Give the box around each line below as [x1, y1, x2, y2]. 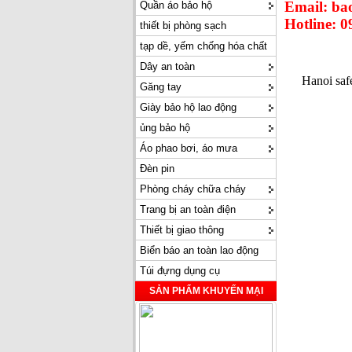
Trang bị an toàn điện [140, 203, 236, 215]
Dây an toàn [140, 60, 195, 72]
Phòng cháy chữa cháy [140, 183, 246, 195]
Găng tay [140, 81, 181, 93]
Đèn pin [140, 163, 174, 174]
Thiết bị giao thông [140, 224, 224, 236]
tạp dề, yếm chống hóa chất [140, 40, 267, 52]
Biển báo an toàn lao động [140, 244, 258, 256]
